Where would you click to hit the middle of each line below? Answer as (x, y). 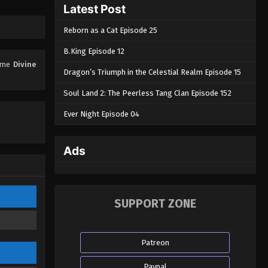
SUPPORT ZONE (155, 204)
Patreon (155, 243)
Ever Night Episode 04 (101, 114)
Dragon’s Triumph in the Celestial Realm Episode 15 (152, 72)
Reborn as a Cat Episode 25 (110, 30)
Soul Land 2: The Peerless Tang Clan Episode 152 (147, 93)
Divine (25, 64)
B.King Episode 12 (94, 51)
